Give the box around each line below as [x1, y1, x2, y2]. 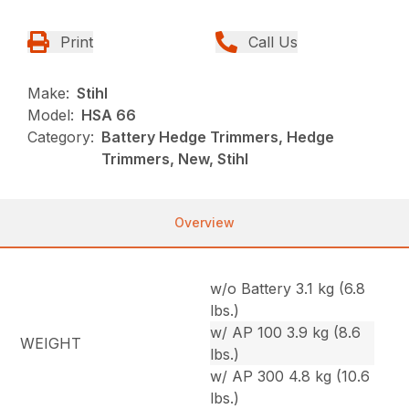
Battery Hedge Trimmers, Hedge [101, 128, 335, 147]
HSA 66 [81, 106, 137, 125]
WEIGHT [20, 334, 82, 353]
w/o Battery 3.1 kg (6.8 [210, 279, 366, 299]
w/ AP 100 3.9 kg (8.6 [210, 323, 362, 342]
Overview [174, 215, 235, 231]
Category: [27, 128, 95, 147]
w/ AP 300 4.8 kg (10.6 [210, 367, 371, 386]
